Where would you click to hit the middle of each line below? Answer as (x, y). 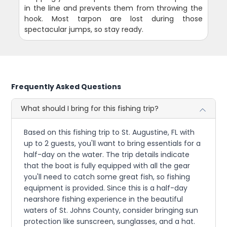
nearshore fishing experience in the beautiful (104, 199)
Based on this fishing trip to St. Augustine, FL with (109, 133)
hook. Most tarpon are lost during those (113, 19)
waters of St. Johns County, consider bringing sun (111, 211)
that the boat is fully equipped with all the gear (107, 166)
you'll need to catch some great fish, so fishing (107, 177)
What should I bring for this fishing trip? (90, 109)
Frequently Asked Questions (66, 87)
